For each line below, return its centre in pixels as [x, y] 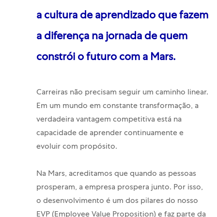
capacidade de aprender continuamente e [110, 134]
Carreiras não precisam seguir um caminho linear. [122, 93]
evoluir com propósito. [77, 147]
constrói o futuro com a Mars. [106, 58]
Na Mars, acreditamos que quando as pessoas [116, 175]
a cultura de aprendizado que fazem [122, 17]
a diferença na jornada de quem [112, 38]
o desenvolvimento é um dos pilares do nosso [117, 202]
